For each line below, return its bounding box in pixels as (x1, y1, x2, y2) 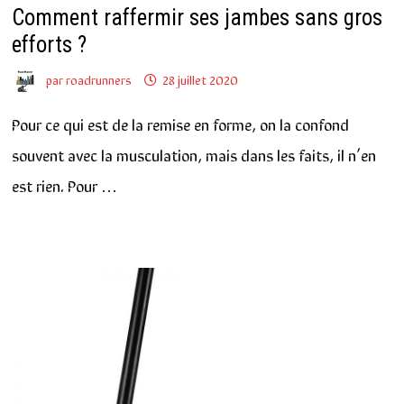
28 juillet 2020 (161, 69, 238, 88)
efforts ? (11, 31, 87, 58)
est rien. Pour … (11, 173, 117, 197)
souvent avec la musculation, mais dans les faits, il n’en (11, 142, 376, 167)
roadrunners (65, 69, 132, 88)
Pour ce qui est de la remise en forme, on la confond (11, 112, 349, 136)
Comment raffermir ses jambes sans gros (11, 4, 382, 31)
